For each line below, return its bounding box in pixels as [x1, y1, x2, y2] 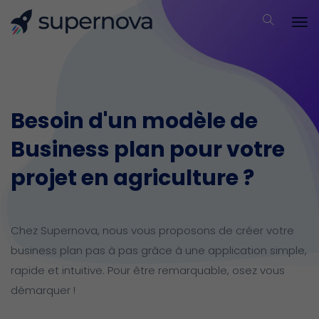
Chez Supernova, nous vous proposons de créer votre [11, 223, 294, 238]
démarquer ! [11, 283, 75, 298]
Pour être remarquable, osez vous [108, 263, 285, 278]
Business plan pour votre [11, 135, 285, 164]
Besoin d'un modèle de [11, 106, 258, 136]
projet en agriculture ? [11, 163, 254, 193]
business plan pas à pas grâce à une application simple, [11, 243, 307, 258]
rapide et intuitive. [11, 263, 108, 278]
